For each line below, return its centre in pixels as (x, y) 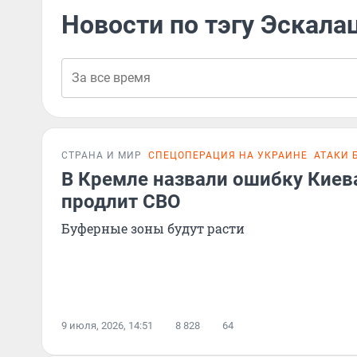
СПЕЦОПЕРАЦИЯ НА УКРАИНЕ (228, 155)
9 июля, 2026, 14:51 (107, 326)
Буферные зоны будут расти (153, 228)
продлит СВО (121, 202)
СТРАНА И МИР (102, 155)
